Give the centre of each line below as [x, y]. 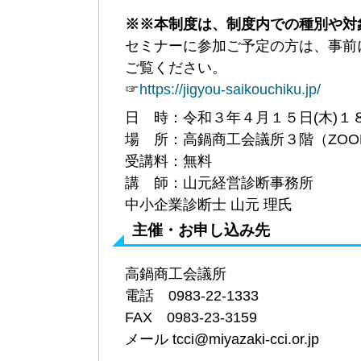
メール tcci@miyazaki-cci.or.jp [222, 339]
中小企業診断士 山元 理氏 [209, 204]
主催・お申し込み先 [201, 230]
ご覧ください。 [176, 67]
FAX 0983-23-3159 [191, 317]
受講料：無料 [168, 161]
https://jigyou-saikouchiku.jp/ [230, 89]
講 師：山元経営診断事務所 [219, 183]
